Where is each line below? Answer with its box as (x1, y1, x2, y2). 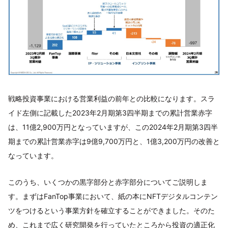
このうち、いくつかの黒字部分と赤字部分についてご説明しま (8, 177, 208, 186)
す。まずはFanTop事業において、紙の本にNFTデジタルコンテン (8, 191, 218, 201)
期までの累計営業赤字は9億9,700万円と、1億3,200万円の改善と (8, 136, 220, 146)
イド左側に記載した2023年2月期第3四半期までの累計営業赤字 (8, 108, 212, 117)
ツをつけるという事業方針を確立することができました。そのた (8, 206, 215, 215)
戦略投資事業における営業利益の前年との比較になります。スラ (8, 94, 215, 103)
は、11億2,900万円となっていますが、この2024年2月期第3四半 (8, 122, 218, 131)
